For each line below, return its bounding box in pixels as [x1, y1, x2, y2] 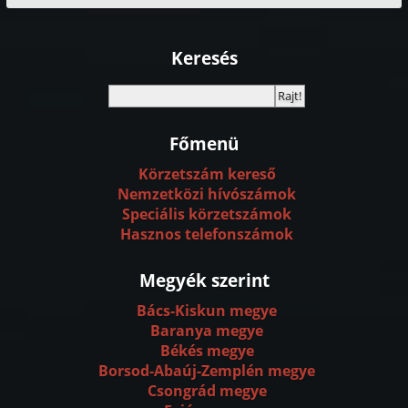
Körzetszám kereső [138, 164, 276, 185]
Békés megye [159, 341, 254, 362]
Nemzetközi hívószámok [117, 184, 296, 205]
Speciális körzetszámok [122, 204, 291, 225]
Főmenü [169, 130, 239, 156]
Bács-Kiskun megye [137, 301, 277, 321]
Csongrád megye [147, 381, 267, 402]
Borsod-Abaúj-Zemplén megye [98, 361, 315, 382]
